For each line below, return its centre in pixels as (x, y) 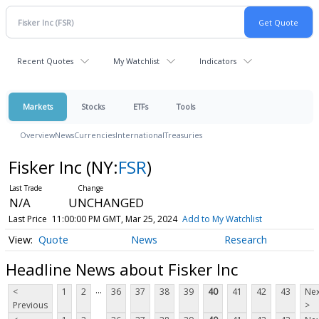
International (140, 135)
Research (245, 240)
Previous (30, 305)
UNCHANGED (106, 203)
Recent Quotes (45, 61)
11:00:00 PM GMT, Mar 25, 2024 (114, 219)
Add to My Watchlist (222, 219)
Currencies (95, 135)
